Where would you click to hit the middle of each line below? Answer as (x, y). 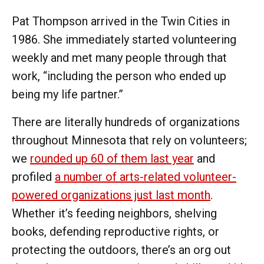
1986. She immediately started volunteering (124, 39)
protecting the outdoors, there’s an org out (121, 250)
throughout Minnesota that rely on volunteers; (129, 140)
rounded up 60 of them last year (112, 158)
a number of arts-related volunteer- (146, 176)
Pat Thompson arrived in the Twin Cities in (121, 21)
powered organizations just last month (111, 195)
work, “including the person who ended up (119, 76)
